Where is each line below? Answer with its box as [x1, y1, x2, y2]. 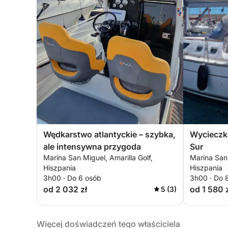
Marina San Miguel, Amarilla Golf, [43, 153, 153, 162]
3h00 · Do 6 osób [43, 174, 101, 182]
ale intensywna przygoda [43, 141, 141, 152]
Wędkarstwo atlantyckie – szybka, [43, 129, 176, 139]
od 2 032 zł [43, 184, 87, 194]
